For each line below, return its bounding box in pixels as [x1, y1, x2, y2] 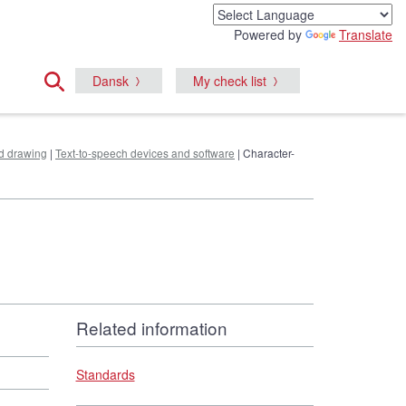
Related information [75, 314, 227, 340]
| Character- [235, 144, 295, 160]
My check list [193, 72, 266, 90]
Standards [75, 364, 135, 383]
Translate [339, 25, 392, 43]
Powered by [234, 25, 305, 43]
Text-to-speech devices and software [55, 144, 235, 160]
